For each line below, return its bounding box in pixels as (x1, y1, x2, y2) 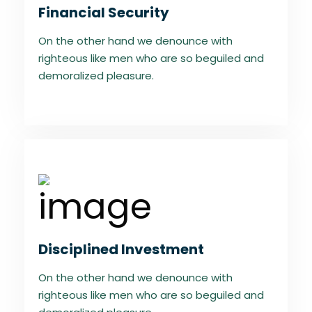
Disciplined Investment (38, 240, 204, 259)
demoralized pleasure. (38, 68, 154, 83)
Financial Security (38, 3, 169, 22)
